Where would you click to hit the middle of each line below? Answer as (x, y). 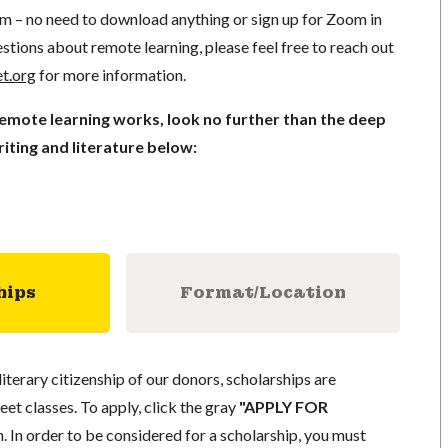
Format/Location (262, 292)
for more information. (110, 74)
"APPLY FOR (283, 406)
